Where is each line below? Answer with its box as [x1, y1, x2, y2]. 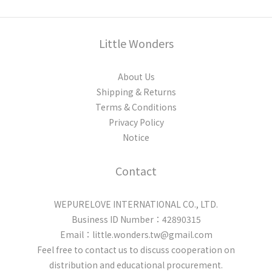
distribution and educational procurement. [49, 259, 223, 271]
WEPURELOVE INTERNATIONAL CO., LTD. [54, 198, 218, 210]
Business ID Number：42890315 [71, 213, 201, 225]
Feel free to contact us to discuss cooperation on [37, 243, 235, 256]
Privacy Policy [108, 116, 164, 128]
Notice [123, 131, 149, 143]
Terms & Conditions [95, 101, 177, 113]
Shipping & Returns [96, 86, 176, 98]
